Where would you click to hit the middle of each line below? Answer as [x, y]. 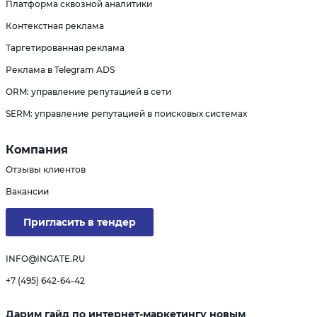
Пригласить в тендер [80, 223]
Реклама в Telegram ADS [60, 70]
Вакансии [27, 192]
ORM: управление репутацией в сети [88, 92]
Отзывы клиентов [46, 170]
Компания [37, 150]
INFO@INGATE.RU [45, 259]
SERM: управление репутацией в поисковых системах [126, 114]
